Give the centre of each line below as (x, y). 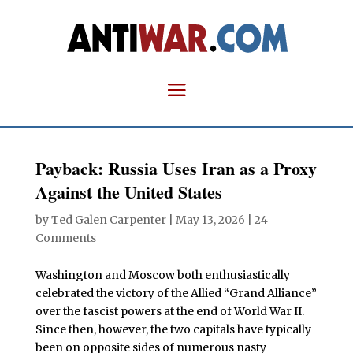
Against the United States (128, 192)
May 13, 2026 (210, 220)
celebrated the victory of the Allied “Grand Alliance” (176, 293)
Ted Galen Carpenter (108, 220)
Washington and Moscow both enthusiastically (162, 275)
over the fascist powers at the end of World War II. (171, 311)
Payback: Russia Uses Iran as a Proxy (176, 168)
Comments (65, 238)
